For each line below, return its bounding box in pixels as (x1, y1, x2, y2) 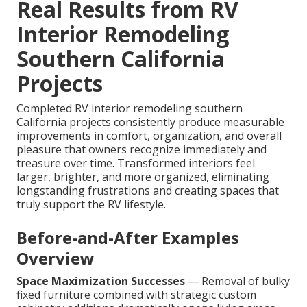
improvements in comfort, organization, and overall (16, 128, 282, 144)
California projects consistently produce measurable (16, 114, 284, 130)
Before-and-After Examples (16, 226, 239, 249)
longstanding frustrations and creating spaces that (16, 183, 279, 199)
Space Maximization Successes (16, 273, 185, 289)
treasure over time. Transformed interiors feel (16, 156, 255, 171)
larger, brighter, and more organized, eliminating (16, 169, 269, 185)
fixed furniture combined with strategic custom (16, 287, 256, 303)
